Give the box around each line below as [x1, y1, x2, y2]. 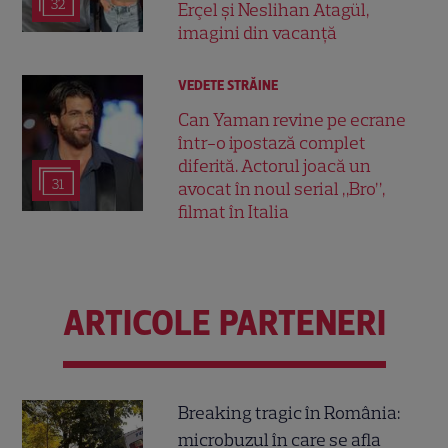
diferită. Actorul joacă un [178, 155, 372, 178]
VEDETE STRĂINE [178, 77, 279, 95]
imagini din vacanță [178, 22, 338, 45]
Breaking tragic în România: [178, 402, 401, 425]
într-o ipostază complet [178, 132, 367, 155]
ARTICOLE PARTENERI [62, 301, 386, 344]
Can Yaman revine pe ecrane [178, 109, 407, 132]
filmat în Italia [178, 201, 290, 224]
